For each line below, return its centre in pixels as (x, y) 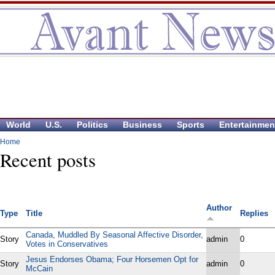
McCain (39, 269)
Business (142, 125)
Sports (191, 125)
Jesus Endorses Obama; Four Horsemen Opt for (112, 260)
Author (219, 208)
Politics (92, 125)
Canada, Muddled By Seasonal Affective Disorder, (114, 235)
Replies (254, 214)
